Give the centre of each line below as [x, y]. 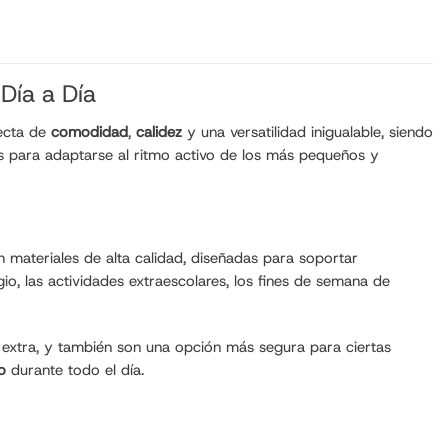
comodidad [89, 131]
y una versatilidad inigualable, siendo [307, 131]
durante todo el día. [75, 369]
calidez [159, 131]
